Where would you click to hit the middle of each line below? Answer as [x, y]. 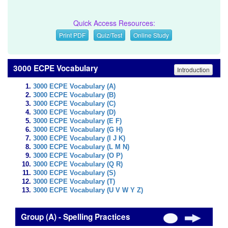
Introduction [193, 69]
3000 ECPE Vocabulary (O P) [78, 156]
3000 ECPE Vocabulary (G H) [78, 130]
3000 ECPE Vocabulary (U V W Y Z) [88, 190]
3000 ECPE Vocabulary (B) [74, 95]
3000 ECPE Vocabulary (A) [74, 87]
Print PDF [72, 35]
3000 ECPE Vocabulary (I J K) [79, 138]
